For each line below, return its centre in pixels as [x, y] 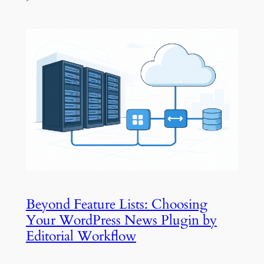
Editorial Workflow [81, 236]
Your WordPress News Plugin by [121, 220]
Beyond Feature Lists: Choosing [116, 204]
